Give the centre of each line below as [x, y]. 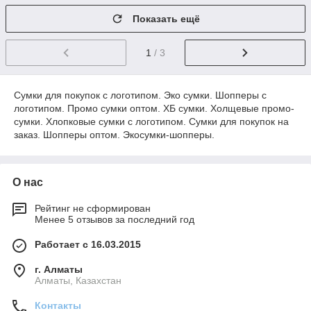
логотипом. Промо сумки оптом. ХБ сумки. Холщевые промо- [154, 108]
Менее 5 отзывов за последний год [115, 219]
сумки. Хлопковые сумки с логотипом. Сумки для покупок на [151, 121]
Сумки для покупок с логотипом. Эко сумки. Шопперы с [140, 95]
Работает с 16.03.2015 [88, 244]
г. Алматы [59, 269]
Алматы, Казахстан [78, 280]
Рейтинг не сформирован [93, 208]
